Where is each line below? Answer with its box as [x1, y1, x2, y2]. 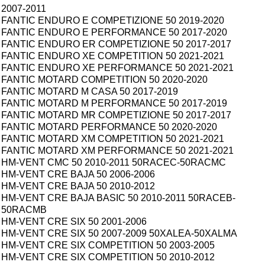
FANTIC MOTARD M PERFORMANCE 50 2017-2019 [1, 98, 227, 109]
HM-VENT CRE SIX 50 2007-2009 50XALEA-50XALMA [1, 228, 237, 239]
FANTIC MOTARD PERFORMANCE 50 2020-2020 [1, 122, 217, 132]
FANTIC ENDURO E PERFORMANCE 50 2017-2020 [1, 27, 227, 38]
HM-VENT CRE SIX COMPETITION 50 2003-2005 [1, 240, 215, 251]
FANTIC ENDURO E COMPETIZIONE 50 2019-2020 [1, 15, 224, 26]
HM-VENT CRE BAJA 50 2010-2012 [1, 181, 155, 192]
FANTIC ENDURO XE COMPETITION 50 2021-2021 [1, 51, 224, 62]
